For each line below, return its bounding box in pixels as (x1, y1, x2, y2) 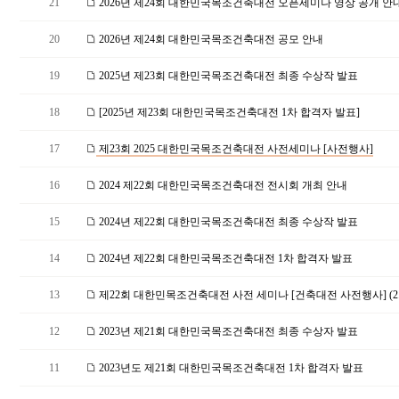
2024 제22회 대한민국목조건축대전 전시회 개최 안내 (96, 179, 347, 191)
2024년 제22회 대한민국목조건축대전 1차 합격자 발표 (96, 252, 353, 265)
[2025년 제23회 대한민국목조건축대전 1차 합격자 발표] (96, 106, 360, 118)
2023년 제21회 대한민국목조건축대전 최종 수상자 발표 (96, 325, 358, 338)
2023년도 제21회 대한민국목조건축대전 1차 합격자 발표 (96, 362, 363, 374)
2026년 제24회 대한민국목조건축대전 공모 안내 (96, 33, 323, 45)
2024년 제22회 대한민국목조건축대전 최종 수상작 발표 (96, 216, 358, 228)
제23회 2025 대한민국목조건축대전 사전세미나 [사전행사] (96, 142, 373, 155)
